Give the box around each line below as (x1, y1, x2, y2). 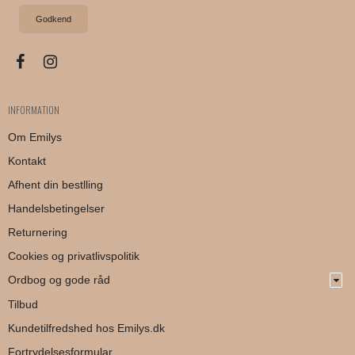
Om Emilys (8, 131, 62, 144)
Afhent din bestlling (8, 178, 103, 192)
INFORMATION (8, 102, 59, 118)
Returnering (8, 226, 67, 239)
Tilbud (8, 298, 38, 311)
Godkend (36, 13, 71, 24)
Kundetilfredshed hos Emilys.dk (8, 322, 165, 335)
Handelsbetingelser (8, 202, 105, 216)
